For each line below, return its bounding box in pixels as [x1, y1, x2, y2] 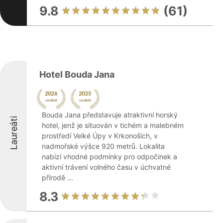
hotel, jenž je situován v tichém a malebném [42, 121, 184, 129]
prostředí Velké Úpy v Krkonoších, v [42, 131, 158, 140]
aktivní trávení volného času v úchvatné [42, 163, 171, 171]
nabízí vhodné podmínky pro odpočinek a [42, 152, 177, 161]
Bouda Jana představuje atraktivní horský [42, 111, 178, 119]
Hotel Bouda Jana [39, 69, 114, 80]
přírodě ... [42, 173, 73, 182]
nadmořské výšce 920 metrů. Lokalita [42, 142, 165, 150]
